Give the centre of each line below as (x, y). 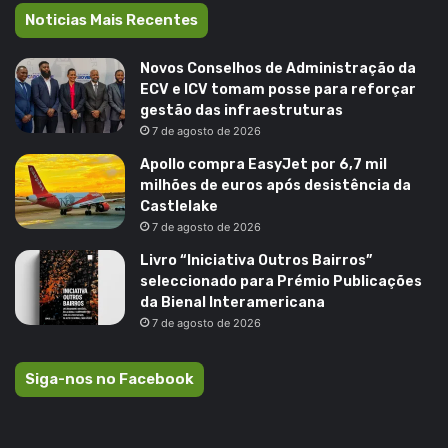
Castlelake (179, 206)
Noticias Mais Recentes (111, 20)
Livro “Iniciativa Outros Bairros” (256, 260)
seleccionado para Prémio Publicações (281, 281)
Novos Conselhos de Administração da (278, 68)
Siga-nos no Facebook (109, 379)
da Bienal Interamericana (232, 302)
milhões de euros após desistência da (275, 185)
